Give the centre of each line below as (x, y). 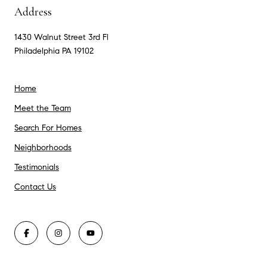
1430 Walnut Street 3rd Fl (61, 37)
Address (33, 12)
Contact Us (35, 187)
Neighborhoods (43, 147)
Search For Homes (48, 128)
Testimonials (37, 167)
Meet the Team (43, 108)
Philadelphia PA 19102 (54, 51)
